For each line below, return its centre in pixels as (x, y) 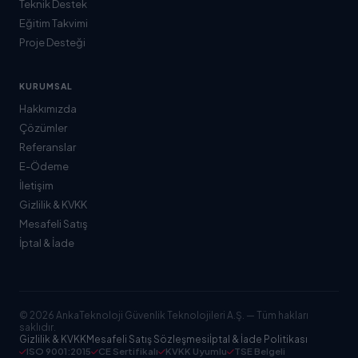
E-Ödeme (44, 166)
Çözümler (43, 128)
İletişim (36, 185)
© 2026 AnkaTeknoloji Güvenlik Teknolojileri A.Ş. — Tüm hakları (164, 315)
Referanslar (48, 147)
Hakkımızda (48, 109)
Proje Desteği (52, 42)
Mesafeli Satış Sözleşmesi (148, 339)
